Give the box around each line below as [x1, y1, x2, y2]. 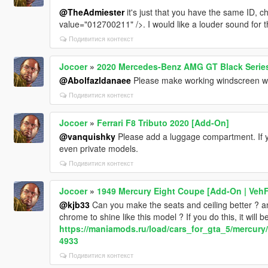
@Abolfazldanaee [59, 74, 131, 86]
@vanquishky [59, 130, 115, 142]
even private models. [59, 142, 138, 154]
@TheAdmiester [59, 5, 124, 18]
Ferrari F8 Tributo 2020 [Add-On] [96, 116, 229, 129]
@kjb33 [59, 198, 90, 211]
